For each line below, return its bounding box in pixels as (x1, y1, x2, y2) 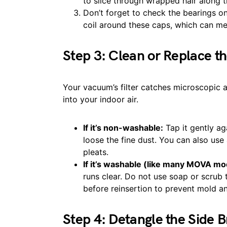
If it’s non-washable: (83, 123, 163, 133)
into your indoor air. (63, 94, 138, 104)
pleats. (83, 147, 108, 157)
